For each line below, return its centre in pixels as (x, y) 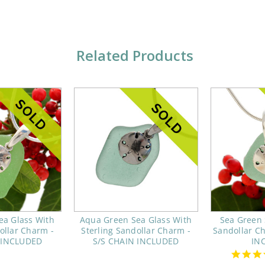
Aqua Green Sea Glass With (136, 220)
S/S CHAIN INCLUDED (136, 241)
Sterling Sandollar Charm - (136, 231)
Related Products (135, 56)
